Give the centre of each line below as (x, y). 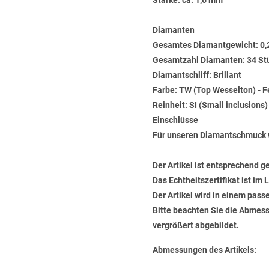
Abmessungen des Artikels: (204, 250)
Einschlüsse (175, 120)
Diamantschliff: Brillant (197, 75)
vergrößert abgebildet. (196, 225)
